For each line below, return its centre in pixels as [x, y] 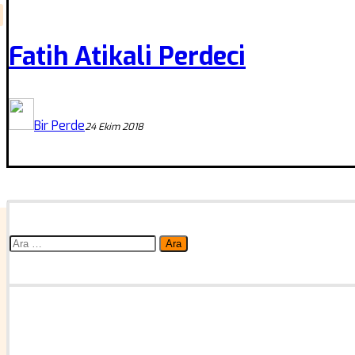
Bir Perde [59, 125]
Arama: [30, 242]
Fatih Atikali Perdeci [127, 56]
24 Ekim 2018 [114, 126]
